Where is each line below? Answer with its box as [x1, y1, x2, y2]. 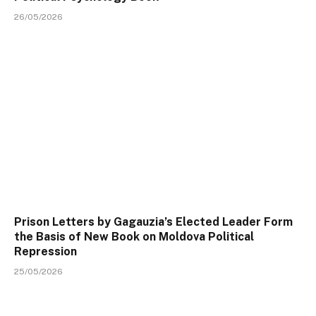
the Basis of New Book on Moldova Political [14, 230, 254, 244]
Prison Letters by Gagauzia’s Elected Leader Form [14, 215, 293, 229]
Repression [14, 245, 77, 259]
